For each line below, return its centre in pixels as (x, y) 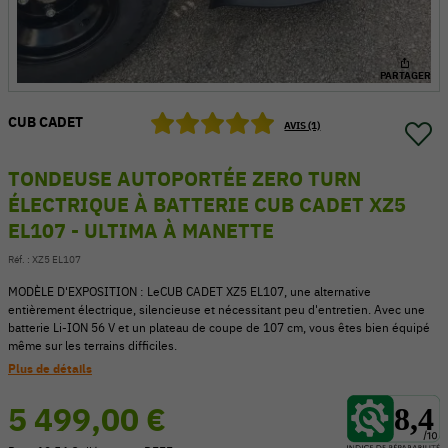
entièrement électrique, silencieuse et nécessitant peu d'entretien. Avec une (216, 309)
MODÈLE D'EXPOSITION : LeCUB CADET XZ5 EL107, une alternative (189, 291)
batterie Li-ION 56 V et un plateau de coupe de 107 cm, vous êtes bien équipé (219, 327)
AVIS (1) (302, 125)
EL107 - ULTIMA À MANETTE (141, 230)
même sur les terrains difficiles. (92, 345)
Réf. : (20, 259)
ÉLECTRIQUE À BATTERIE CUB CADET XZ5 (207, 204)
